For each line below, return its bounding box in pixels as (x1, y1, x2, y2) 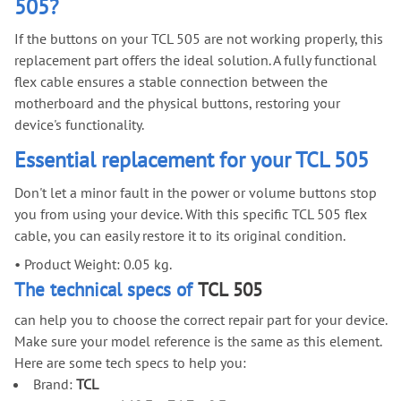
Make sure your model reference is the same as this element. (14, 332, 381, 351)
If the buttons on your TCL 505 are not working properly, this (14, 30, 383, 48)
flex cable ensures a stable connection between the (14, 73, 328, 91)
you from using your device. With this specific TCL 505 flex (14, 205, 367, 224)
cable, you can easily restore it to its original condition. (14, 226, 346, 245)
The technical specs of (14, 277, 198, 303)
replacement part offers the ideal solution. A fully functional (14, 51, 377, 70)
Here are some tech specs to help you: (14, 354, 246, 372)
